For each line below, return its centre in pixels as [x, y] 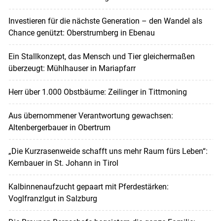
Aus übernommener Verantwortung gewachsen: [91, 115]
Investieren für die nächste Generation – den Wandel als [105, 21]
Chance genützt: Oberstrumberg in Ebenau [81, 33]
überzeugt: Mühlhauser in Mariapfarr [72, 68]
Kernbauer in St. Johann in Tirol [63, 163]
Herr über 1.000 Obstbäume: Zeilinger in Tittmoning [97, 92]
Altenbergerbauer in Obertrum [59, 127]
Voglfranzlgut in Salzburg [53, 198]
